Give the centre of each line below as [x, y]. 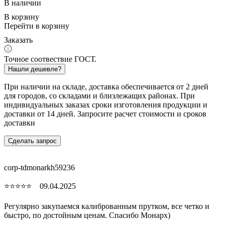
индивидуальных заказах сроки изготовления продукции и [106, 104]
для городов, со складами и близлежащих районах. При [99, 95]
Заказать [18, 40]
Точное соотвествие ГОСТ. [50, 59]
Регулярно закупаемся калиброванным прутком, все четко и [107, 206]
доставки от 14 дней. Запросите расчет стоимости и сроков [105, 114]
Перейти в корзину [37, 26]
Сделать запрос [32, 141]
